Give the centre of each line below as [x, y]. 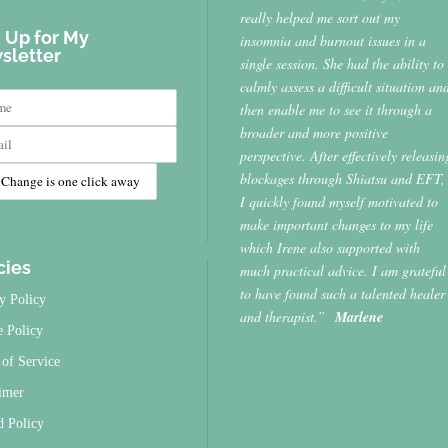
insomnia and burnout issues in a [333, 41]
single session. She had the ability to [342, 64]
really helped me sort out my [320, 18]
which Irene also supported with [330, 248]
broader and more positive [314, 133]
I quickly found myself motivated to [339, 202]
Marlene [359, 317]
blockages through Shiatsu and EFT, [343, 179]
